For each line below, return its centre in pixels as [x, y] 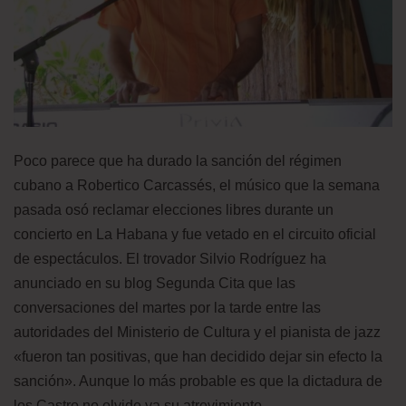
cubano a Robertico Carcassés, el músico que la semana [197, 185]
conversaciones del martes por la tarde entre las [167, 307]
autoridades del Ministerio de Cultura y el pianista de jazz [197, 332]
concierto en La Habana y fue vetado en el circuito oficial [195, 234]
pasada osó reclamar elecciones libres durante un [174, 209]
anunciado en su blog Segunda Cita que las [155, 283]
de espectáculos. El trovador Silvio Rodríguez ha [170, 258]
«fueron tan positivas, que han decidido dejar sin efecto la [198, 356]
